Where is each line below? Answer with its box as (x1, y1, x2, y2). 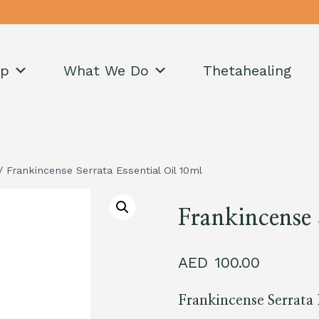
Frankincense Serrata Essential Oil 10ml (6, 164, 202, 177)
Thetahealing (202, 62, 291, 79)
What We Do (63, 62, 149, 79)
